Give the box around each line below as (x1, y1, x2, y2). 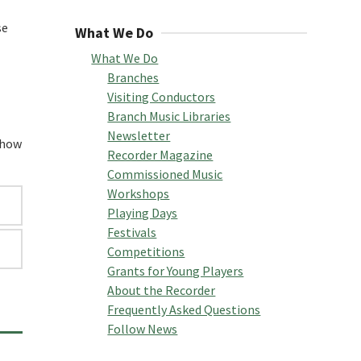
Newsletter (107, 127, 171, 143)
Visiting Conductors (107, 89, 216, 105)
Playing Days (107, 205, 178, 221)
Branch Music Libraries (107, 108, 231, 124)
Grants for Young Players (107, 263, 244, 279)
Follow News (107, 321, 178, 337)
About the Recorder (107, 282, 216, 298)
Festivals (107, 224, 157, 240)
